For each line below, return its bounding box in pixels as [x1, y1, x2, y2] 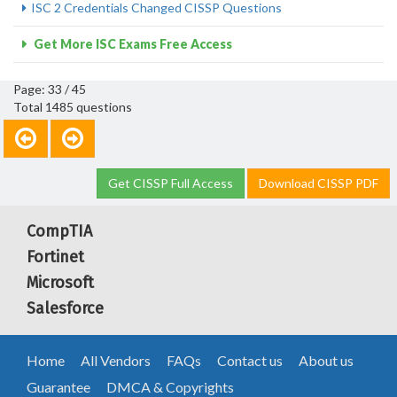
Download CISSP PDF [259, 175, 378, 191]
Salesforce [27, 299, 104, 318]
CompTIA [27, 222, 92, 241]
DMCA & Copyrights [106, 378, 234, 395]
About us [299, 352, 354, 369]
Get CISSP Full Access [108, 175, 233, 191]
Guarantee [27, 378, 90, 395]
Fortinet [27, 247, 84, 267]
